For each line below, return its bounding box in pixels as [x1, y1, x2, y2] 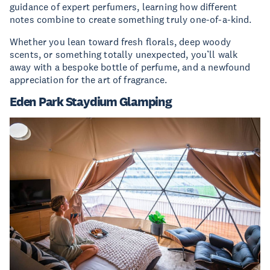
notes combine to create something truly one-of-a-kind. [10, 13, 252, 25]
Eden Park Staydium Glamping [10, 93, 172, 109]
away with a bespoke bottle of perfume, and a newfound [10, 60, 251, 73]
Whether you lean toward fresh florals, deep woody [10, 35, 231, 48]
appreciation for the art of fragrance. [10, 73, 168, 86]
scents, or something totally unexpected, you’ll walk [10, 48, 238, 60]
